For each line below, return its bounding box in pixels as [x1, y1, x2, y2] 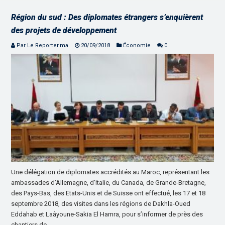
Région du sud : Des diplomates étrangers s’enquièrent [11, 13, 203, 23]
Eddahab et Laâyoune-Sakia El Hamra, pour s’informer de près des [11, 210, 203, 218]
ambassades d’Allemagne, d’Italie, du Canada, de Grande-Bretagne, [11, 179, 206, 187]
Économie [123, 42, 151, 49]
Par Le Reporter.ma [17, 42, 69, 49]
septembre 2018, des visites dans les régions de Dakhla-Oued [11, 200, 191, 208]
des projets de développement [11, 26, 117, 36]
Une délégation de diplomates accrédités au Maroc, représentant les [11, 168, 210, 176]
